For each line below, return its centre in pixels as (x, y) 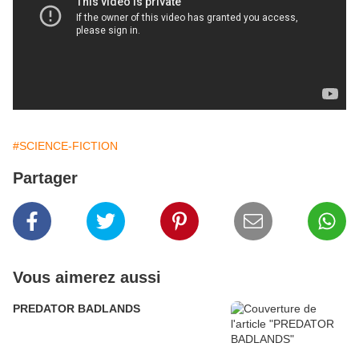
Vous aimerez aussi (87, 278)
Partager (45, 178)
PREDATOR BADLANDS (77, 309)
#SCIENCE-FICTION (65, 146)
